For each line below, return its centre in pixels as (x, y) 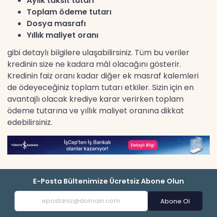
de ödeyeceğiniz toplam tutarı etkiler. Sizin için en (101, 88)
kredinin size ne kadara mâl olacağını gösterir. (94, 64)
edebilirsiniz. (30, 123)
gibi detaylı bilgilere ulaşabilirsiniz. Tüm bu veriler (98, 53)
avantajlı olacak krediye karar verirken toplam (95, 99)
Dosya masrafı (56, 24)
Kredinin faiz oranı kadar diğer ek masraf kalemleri (103, 76)
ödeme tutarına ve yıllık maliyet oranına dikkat (96, 111)
